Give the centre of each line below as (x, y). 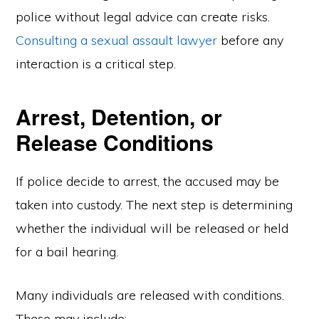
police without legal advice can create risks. (143, 17)
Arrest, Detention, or (119, 116)
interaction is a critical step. (96, 64)
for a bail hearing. (67, 252)
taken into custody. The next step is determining (155, 205)
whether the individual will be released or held (152, 228)
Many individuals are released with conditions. (150, 295)
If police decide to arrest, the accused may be (148, 181)
